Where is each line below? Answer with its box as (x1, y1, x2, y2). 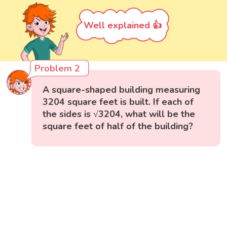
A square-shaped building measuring (43, 84, 201, 96)
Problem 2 (34, 62, 81, 75)
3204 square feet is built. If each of (43, 96, 194, 108)
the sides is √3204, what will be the (43, 108, 196, 121)
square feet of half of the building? (43, 120, 194, 133)
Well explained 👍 (84, 19, 162, 32)
